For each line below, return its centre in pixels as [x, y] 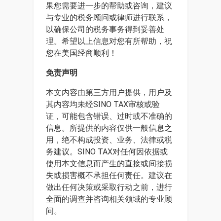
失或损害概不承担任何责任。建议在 [109, 175]
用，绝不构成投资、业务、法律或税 [109, 140]
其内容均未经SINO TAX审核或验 [103, 104]
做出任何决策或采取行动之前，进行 [109, 187]
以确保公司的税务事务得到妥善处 [105, 29]
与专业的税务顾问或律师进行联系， [109, 18]
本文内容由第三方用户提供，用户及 [109, 92]
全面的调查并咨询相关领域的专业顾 [109, 199]
